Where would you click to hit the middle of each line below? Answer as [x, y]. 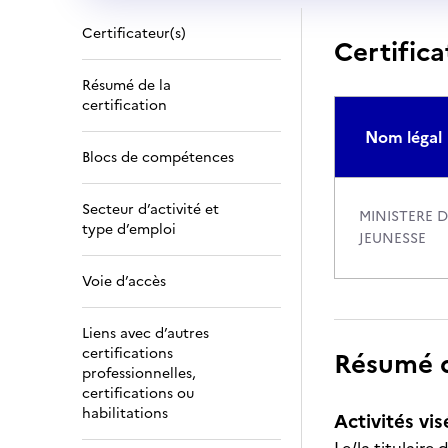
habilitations [125, 413]
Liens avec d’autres [145, 333]
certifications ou [138, 393]
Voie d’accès [124, 281]
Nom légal [403, 137]
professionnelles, [139, 373]
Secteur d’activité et [150, 209]
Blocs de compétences [158, 157]
